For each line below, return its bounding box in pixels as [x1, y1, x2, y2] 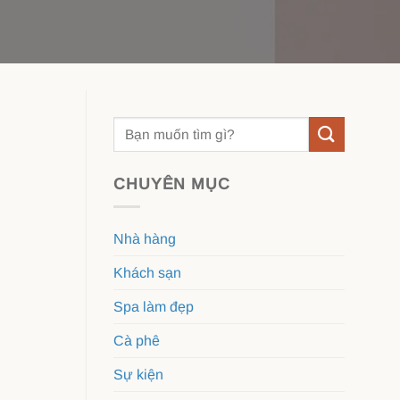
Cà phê [113, 332, 160, 348]
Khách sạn [113, 264, 181, 280]
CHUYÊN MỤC [113, 175, 230, 193]
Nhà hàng [113, 230, 176, 246]
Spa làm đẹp [113, 298, 194, 314]
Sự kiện [113, 366, 163, 382]
